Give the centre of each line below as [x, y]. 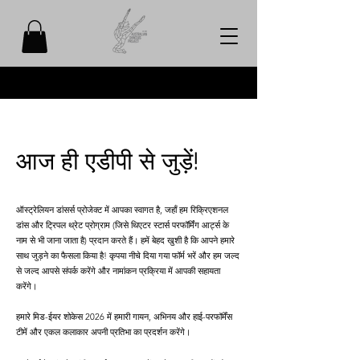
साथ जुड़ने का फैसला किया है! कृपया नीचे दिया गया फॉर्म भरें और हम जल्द [128, 255]
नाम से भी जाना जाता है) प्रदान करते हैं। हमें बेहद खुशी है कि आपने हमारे [125, 240]
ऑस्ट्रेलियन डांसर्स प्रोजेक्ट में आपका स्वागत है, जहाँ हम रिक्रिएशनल [122, 209]
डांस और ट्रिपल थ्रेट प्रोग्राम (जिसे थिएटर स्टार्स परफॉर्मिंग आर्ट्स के [123, 225]
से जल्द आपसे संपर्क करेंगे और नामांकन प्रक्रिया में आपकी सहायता [118, 270]
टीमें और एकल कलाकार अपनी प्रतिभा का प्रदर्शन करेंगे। [103, 331]
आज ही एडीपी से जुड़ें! [108, 161]
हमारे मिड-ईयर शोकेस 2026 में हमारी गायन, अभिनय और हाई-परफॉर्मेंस [124, 316]
